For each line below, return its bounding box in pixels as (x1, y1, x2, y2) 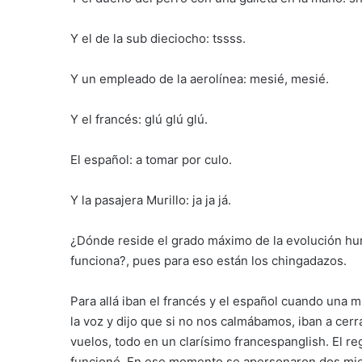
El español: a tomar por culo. (70, 152, 232, 167)
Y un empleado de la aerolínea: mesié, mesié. (70, 71, 329, 86)
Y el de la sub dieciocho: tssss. (70, 31, 246, 46)
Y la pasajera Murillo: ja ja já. (70, 192, 231, 208)
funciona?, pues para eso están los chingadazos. (70, 253, 347, 268)
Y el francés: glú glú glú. (70, 112, 208, 127)
